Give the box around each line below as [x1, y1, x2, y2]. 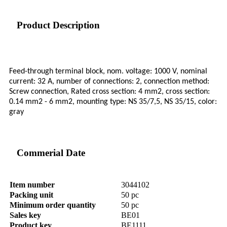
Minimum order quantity [10, 201, 96, 210]
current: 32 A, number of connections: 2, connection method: [9, 78, 209, 86]
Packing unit [10, 191, 53, 200]
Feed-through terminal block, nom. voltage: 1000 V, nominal [9, 67, 207, 76]
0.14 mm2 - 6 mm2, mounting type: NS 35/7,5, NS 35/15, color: [9, 98, 217, 106]
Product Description [17, 20, 100, 31]
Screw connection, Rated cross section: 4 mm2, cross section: [9, 88, 210, 96]
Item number [10, 180, 55, 190]
